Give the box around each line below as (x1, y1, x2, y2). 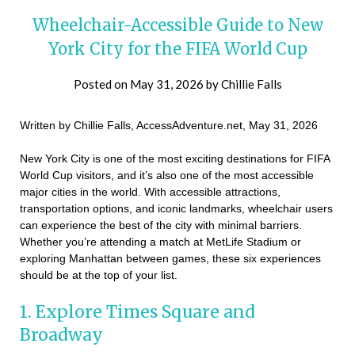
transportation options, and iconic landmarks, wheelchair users (20, 202, 333, 216)
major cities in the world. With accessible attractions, (20, 185, 281, 199)
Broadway (20, 324, 103, 346)
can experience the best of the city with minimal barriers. (20, 219, 302, 232)
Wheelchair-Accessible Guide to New (32, 15, 323, 36)
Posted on (73, 77, 130, 92)
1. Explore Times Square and (20, 301, 255, 323)
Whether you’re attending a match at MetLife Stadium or (20, 235, 301, 249)
